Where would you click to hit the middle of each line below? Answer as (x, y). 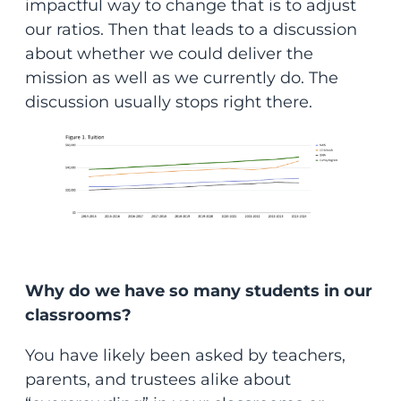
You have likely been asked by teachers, (185, 356)
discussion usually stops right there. (168, 102)
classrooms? (80, 316)
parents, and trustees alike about (158, 380)
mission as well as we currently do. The (181, 78)
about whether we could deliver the (169, 54)
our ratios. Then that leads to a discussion (191, 30)
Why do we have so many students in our (198, 291)
